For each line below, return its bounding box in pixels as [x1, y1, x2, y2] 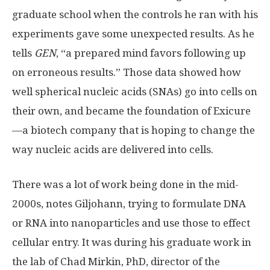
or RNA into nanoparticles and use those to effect [12, 217, 250, 229]
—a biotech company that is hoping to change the [12, 124, 255, 136]
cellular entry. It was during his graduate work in [12, 236, 251, 248]
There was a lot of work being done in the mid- [12, 178, 239, 190]
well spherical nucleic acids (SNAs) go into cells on [12, 86, 257, 98]
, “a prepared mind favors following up [56, 47, 246, 59]
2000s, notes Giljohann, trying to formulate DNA [12, 198, 246, 210]
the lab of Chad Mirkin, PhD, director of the [12, 256, 220, 268]
